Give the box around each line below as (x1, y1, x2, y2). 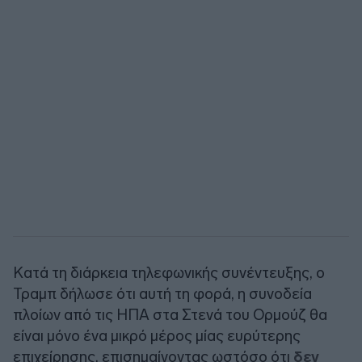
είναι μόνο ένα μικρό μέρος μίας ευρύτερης (13, 326, 301, 345)
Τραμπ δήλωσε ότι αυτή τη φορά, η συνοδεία (13, 284, 312, 303)
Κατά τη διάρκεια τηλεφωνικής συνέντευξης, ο (13, 263, 325, 282)
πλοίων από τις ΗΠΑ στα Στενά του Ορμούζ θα (13, 305, 327, 324)
